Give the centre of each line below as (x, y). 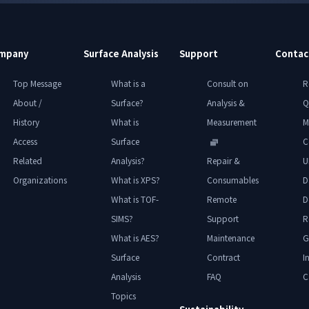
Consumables (232, 179)
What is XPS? (135, 179)
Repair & (223, 160)
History (26, 121)
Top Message (37, 83)
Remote (221, 199)
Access (25, 141)
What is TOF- (134, 199)
